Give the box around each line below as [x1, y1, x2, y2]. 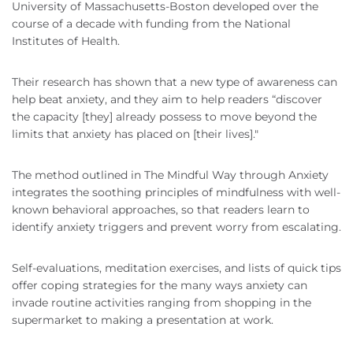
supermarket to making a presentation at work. [12, 313, 273, 328]
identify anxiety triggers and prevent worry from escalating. [12, 220, 341, 235]
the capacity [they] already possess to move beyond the [12, 110, 317, 124]
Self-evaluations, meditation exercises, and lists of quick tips [12, 261, 341, 276]
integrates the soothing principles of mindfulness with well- [12, 185, 340, 200]
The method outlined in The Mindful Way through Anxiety [12, 168, 329, 183]
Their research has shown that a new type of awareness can [12, 75, 337, 90]
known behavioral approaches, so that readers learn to [12, 203, 310, 217]
